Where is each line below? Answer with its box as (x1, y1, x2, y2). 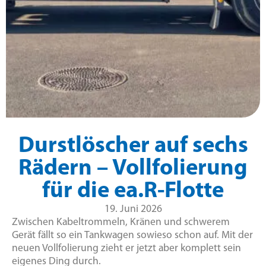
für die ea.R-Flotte (42, 180, 224, 203)
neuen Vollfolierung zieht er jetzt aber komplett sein (12, 243, 241, 254)
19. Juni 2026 (104, 204, 162, 214)
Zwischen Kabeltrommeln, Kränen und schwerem (12, 217, 230, 227)
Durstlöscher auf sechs (18, 135, 248, 158)
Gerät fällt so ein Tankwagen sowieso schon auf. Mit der (12, 230, 253, 240)
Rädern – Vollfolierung (18, 157, 248, 180)
